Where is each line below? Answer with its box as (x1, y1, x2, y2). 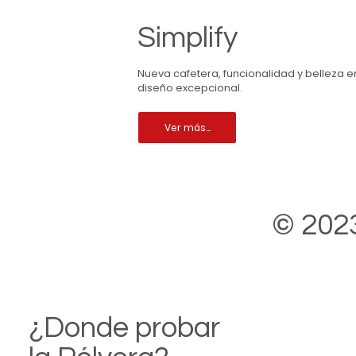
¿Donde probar (28, 313, 220, 344)
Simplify (137, 23, 238, 54)
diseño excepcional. (137, 80, 243, 96)
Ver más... (164, 120, 211, 134)
